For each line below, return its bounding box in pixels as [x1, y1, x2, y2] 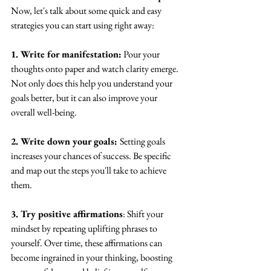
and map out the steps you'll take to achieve [11, 164, 168, 177]
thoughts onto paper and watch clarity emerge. [11, 62, 180, 76]
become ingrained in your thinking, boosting [11, 251, 174, 264]
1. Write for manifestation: [11, 48, 122, 61]
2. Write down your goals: [11, 135, 120, 148]
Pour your [122, 48, 162, 61]
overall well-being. [11, 106, 77, 119]
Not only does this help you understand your [11, 77, 174, 90]
